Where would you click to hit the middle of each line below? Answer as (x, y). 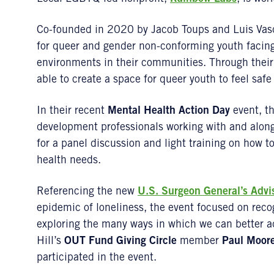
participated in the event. (97, 258)
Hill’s (50, 242)
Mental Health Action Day (169, 111)
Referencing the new (87, 192)
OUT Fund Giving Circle (120, 242)
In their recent (72, 111)
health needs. (69, 161)
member (199, 242)
